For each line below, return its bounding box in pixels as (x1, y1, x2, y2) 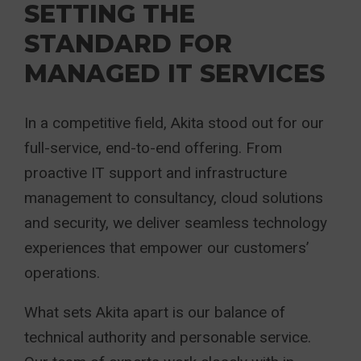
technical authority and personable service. (24, 328, 311, 346)
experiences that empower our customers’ (24, 239, 309, 257)
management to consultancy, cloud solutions (24, 189, 323, 207)
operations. (24, 263, 100, 282)
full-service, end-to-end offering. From (24, 139, 282, 157)
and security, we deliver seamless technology (24, 214, 327, 232)
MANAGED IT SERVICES (24, 59, 325, 89)
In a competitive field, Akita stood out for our (24, 114, 324, 132)
